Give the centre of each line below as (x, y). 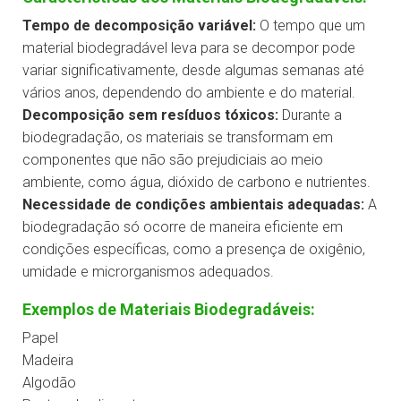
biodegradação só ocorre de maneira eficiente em (183, 227)
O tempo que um (311, 26)
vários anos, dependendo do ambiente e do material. (189, 93)
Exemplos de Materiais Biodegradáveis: (169, 310)
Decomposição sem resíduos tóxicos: (150, 115)
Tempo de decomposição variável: (139, 26)
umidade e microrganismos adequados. (148, 272)
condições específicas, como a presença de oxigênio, (194, 250)
